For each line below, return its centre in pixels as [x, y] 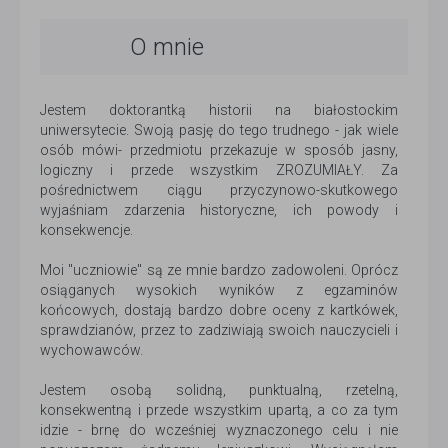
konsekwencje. [86, 230]
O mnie [167, 47]
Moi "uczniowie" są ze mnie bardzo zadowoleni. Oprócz [219, 270]
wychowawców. [91, 350]
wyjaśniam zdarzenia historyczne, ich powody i [219, 210]
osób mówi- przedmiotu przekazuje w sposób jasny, [219, 150]
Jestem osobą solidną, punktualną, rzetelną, [219, 390]
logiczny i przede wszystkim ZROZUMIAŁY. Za [219, 170]
